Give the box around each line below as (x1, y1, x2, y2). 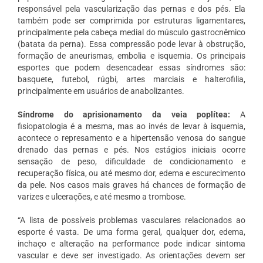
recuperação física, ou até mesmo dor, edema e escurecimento (17, 168, 246, 178)
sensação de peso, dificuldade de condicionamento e (17, 156, 246, 166)
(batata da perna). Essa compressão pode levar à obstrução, (17, 39, 246, 49)
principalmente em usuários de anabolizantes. (17, 86, 188, 96)
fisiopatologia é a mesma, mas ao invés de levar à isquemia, (17, 121, 246, 131)
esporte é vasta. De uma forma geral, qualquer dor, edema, (17, 227, 246, 237)
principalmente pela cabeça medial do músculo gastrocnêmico (17, 27, 246, 37)
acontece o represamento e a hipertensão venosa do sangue (17, 133, 246, 143)
